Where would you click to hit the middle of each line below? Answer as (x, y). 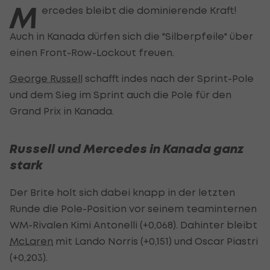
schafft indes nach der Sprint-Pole (168, 78)
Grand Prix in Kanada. (62, 111)
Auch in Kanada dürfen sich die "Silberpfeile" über (131, 36)
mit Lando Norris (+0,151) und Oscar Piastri (155, 241)
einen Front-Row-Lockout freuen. (92, 52)
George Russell (46, 78)
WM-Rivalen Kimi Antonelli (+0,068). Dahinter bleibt (133, 224)
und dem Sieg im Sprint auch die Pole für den (121, 94)
